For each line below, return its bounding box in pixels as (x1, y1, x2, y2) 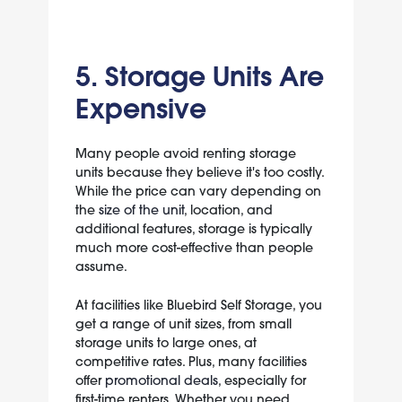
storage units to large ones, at (74, 335, 257, 352)
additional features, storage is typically (74, 221, 312, 238)
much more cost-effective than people (74, 240, 313, 257)
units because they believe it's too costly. (74, 164, 324, 181)
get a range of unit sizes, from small (74, 316, 292, 333)
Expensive (74, 90, 206, 126)
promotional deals (104, 372, 218, 389)
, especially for (217, 372, 306, 389)
